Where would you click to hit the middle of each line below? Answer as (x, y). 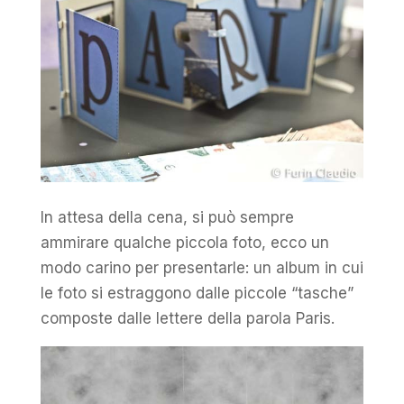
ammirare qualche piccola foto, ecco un (184, 243)
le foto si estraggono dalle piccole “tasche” (197, 294)
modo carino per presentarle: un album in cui (202, 268)
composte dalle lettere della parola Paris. (187, 319)
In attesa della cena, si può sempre (167, 218)
